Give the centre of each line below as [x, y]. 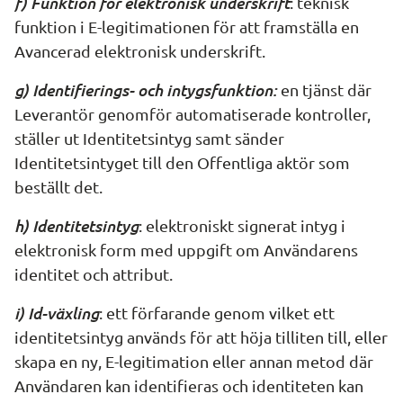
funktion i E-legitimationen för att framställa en [187, 27]
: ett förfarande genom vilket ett [217, 313]
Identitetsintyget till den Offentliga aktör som [182, 162]
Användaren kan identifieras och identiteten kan [189, 385]
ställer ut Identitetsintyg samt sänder [149, 138]
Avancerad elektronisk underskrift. [140, 51]
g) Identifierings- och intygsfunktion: [146, 89]
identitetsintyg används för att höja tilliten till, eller [201, 337]
